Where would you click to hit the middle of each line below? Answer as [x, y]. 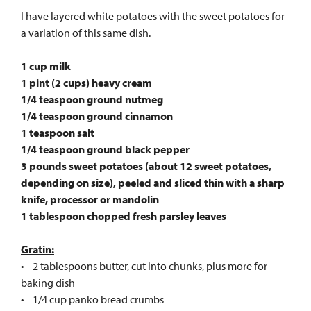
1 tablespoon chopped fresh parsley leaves [124, 216]
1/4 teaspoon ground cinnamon [97, 116]
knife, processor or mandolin [90, 199]
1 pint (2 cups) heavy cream [86, 83]
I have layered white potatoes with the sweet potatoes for [153, 16]
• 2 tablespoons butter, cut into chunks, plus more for [144, 266]
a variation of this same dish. [86, 33]
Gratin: [37, 249]
